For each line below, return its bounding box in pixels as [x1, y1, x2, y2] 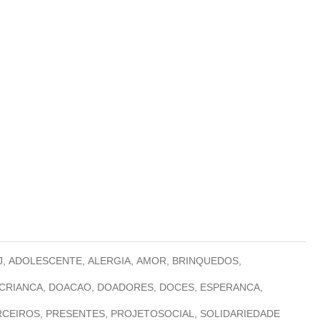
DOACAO [49, 281, 91, 293]
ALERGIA [88, 255, 131, 266]
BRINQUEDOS [172, 255, 239, 266]
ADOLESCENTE [9, 255, 82, 266]
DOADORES [97, 281, 154, 293]
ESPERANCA [200, 281, 260, 293]
